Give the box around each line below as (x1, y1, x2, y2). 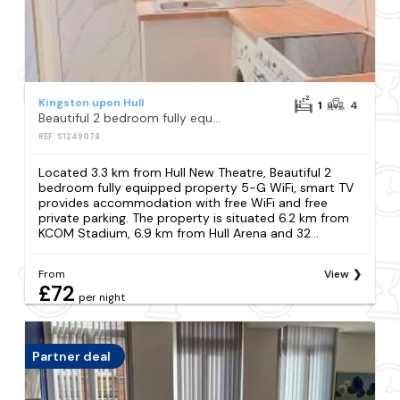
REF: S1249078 (38, 131, 101, 143)
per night (79, 289, 126, 304)
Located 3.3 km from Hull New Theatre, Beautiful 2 (38, 164, 332, 181)
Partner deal (32, 348, 112, 365)
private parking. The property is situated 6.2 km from (38, 210, 350, 227)
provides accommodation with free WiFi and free (38, 195, 329, 212)
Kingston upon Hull (38, 96, 145, 111)
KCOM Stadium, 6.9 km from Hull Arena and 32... (38, 225, 320, 242)
